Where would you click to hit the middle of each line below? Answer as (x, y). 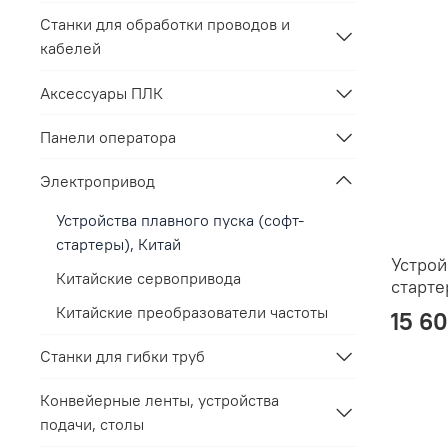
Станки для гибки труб (122, 356)
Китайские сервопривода (148, 277)
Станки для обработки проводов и (165, 24)
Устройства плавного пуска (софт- (180, 219)
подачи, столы (92, 424)
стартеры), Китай (118, 243)
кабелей (70, 48)
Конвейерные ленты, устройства (159, 400)
